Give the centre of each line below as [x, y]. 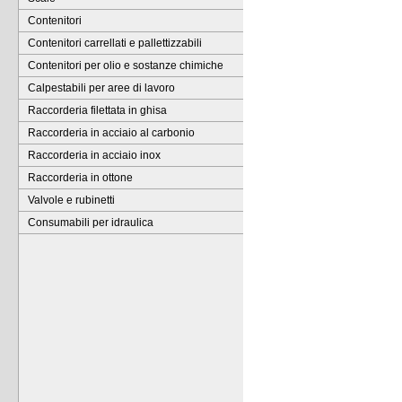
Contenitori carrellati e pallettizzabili [115, 43]
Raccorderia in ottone [80, 178]
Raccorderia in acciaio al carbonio [111, 133]
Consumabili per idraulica [91, 223]
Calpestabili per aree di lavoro [101, 88]
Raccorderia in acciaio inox [94, 155]
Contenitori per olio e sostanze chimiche [126, 66]
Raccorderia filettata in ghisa [97, 110]
